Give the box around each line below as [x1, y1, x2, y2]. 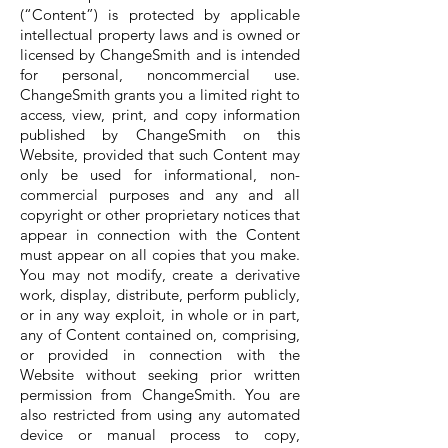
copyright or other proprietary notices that [20, 205, 300, 224]
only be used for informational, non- [20, 165, 300, 184]
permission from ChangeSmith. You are [20, 385, 300, 404]
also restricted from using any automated [20, 405, 300, 424]
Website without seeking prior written [20, 365, 300, 384]
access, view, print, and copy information [20, 105, 300, 124]
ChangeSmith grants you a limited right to [20, 85, 300, 104]
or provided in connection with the [20, 345, 300, 364]
